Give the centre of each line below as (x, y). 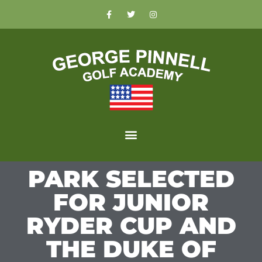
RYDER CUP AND (131, 225)
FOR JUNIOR (131, 202)
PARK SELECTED (131, 179)
